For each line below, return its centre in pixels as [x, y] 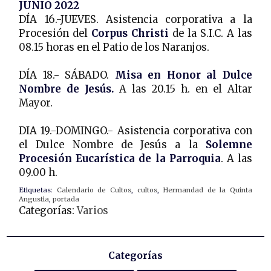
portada [66, 199]
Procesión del [55, 33]
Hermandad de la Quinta [207, 190]
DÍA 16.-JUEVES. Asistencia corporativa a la [135, 19]
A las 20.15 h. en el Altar [186, 89]
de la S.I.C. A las [211, 33]
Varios [93, 211]
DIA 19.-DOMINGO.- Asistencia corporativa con [135, 131]
